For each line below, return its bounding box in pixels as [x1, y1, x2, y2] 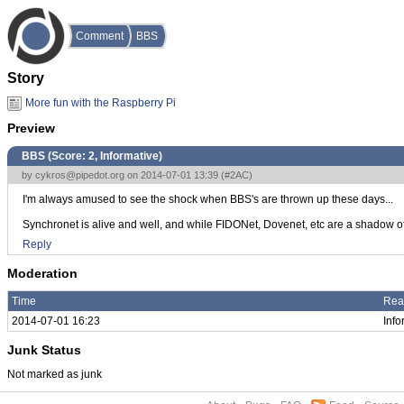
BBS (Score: [22, 149, 88, 162]
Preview [7, 121, 55, 136]
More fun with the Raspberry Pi [25, 96, 176, 109]
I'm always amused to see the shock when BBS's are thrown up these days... [23, 192, 393, 206]
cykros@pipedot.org [35, 169, 124, 180]
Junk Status [7, 342, 81, 357]
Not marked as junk [7, 367, 102, 381]
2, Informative [88, 149, 159, 162]
